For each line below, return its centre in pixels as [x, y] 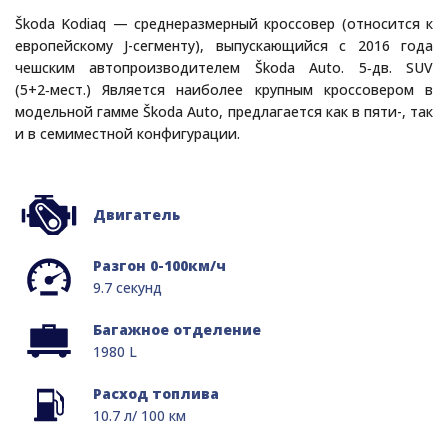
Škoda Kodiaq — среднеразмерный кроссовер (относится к [224, 23]
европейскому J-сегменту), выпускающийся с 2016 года [224, 45]
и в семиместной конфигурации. [127, 133]
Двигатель [136, 214]
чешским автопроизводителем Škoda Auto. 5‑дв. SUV [224, 67]
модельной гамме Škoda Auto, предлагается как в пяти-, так [224, 111]
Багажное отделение [177, 329]
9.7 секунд [127, 287]
